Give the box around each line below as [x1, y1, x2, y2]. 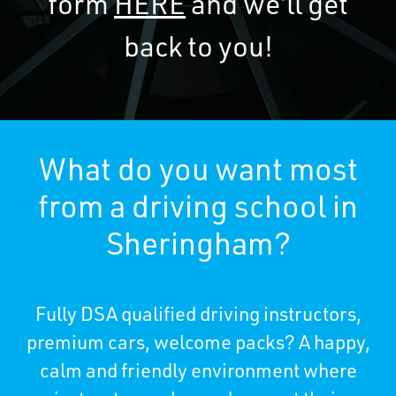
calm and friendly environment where [39, 362, 357, 383]
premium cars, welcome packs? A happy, [26, 334, 370, 354]
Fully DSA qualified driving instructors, [34, 306, 362, 326]
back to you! [123, 35, 273, 65]
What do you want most [38, 157, 358, 189]
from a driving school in [38, 194, 358, 226]
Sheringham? [105, 232, 291, 263]
